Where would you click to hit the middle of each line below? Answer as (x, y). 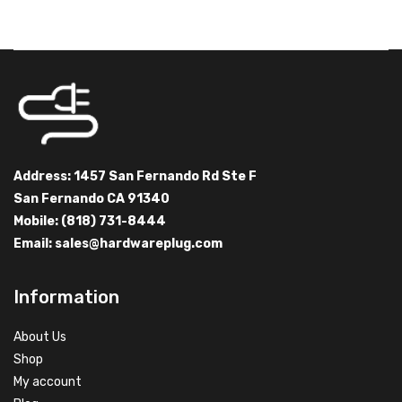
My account (48, 381)
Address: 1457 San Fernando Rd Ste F (135, 176)
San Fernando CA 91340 (92, 198)
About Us (40, 336)
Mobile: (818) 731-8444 (90, 221)
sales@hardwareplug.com (139, 243)
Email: (34, 243)
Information (66, 297)
